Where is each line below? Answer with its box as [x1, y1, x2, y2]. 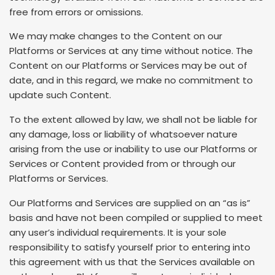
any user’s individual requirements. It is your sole [9, 225, 227, 239]
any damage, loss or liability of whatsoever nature [9, 128, 238, 141]
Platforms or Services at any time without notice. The [9, 44, 253, 58]
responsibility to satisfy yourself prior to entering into [9, 240, 250, 254]
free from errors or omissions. [9, 5, 143, 18]
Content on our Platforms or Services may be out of [9, 59, 247, 72]
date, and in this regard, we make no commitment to [9, 74, 253, 87]
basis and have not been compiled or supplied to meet [9, 211, 263, 224]
